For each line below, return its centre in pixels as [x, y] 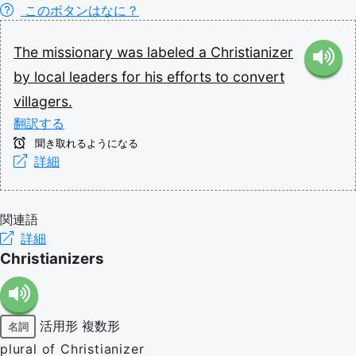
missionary [79, 52]
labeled [173, 52]
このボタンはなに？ [80, 10]
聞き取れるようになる [85, 143]
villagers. [43, 101]
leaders [95, 77]
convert [259, 77]
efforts [191, 77]
